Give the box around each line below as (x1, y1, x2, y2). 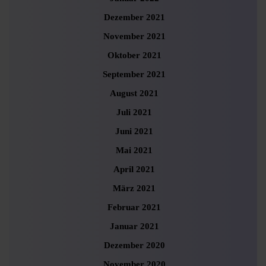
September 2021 (103, 69, 166, 79)
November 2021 (103, 31, 166, 41)
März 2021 (113, 183, 156, 193)
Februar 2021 (107, 202, 161, 212)
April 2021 (113, 164, 155, 174)
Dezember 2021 (103, 12, 165, 22)
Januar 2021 (109, 221, 159, 231)
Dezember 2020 (103, 240, 165, 250)
